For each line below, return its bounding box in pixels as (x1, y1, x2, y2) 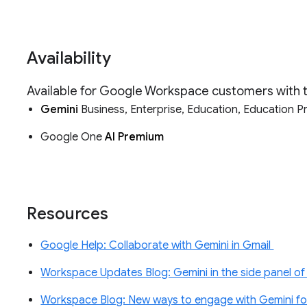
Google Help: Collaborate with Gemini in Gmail (40, 238, 274, 253)
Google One (40, 130, 106, 145)
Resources (27, 204, 113, 225)
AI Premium (105, 130, 167, 145)
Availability (27, 48, 116, 69)
